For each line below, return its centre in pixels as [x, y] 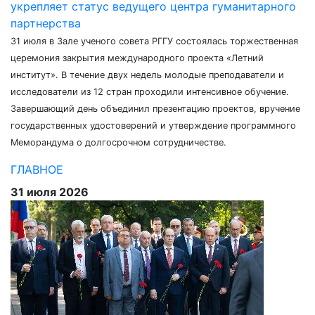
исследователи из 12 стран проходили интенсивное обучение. [150, 92]
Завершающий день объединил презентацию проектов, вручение [155, 109]
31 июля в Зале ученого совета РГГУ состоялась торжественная [154, 41]
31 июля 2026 [50, 192]
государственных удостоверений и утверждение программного [153, 126]
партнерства [46, 23]
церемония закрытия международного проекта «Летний [137, 58]
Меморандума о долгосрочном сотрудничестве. [118, 142]
